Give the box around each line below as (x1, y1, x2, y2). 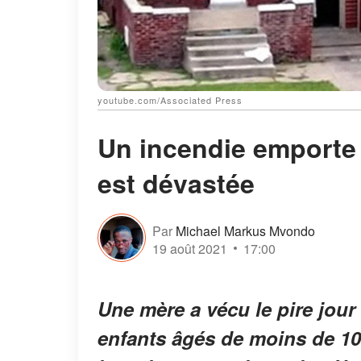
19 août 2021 (152, 239, 227, 258)
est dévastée (98, 164, 255, 202)
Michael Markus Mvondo (176, 221, 315, 240)
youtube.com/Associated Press (98, 93, 243, 107)
